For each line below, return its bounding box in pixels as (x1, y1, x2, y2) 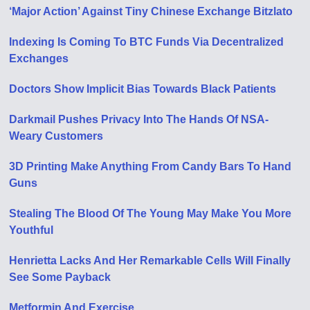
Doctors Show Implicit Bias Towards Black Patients (9, 83, 277, 95)
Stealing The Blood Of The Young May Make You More (9, 208, 292, 219)
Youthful (9, 224, 54, 236)
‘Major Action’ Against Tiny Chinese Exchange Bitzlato (9, 6, 293, 17)
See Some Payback (9, 271, 111, 283)
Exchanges (9, 53, 69, 64)
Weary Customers (9, 130, 104, 142)
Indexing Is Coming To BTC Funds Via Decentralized (9, 36, 284, 48)
